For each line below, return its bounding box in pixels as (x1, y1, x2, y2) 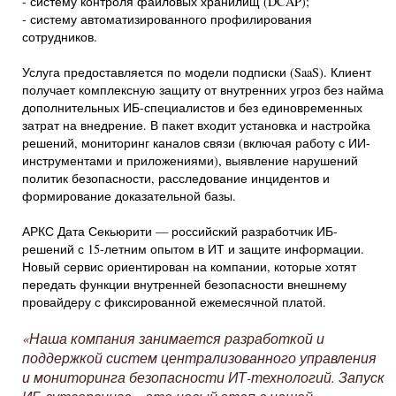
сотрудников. (22, 28, 97, 45)
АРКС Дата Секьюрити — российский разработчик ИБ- (22, 223, 338, 240)
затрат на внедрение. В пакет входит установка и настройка (22, 117, 370, 133)
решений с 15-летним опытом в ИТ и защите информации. (22, 240, 364, 257)
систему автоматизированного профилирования (30, 11, 312, 27)
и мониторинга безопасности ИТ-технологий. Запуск (22, 368, 385, 386)
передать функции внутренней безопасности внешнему (22, 276, 346, 293)
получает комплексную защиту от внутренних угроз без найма (22, 81, 384, 98)
